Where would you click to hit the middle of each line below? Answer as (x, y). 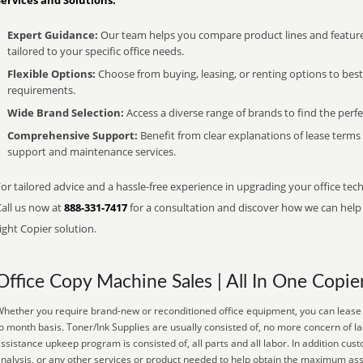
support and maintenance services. (92, 152)
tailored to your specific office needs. (96, 51)
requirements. (41, 90)
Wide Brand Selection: (66, 113)
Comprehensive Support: (73, 135)
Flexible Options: (51, 74)
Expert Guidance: (53, 35)
